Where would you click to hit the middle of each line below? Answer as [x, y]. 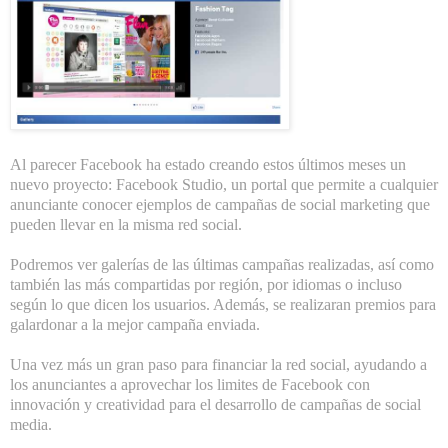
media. [31, 425]
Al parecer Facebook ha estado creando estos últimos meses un [208, 165]
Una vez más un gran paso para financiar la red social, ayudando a [218, 365]
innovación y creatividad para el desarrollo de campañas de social [215, 405]
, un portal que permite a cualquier [330, 185]
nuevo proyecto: [63, 185]
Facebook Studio [169, 185]
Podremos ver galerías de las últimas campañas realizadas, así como [222, 265]
